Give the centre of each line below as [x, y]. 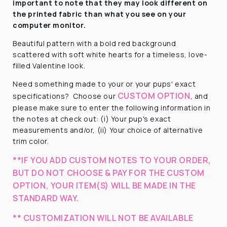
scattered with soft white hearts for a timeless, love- [110, 54]
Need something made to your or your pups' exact [104, 84]
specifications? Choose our [65, 96]
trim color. [31, 141]
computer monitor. [49, 25]
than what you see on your [135, 14]
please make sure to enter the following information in [112, 107]
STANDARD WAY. [46, 198]
